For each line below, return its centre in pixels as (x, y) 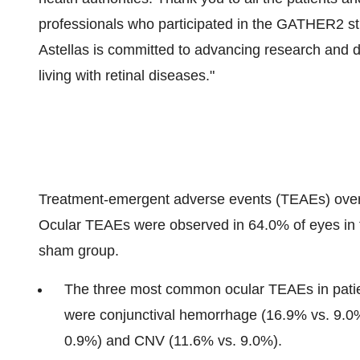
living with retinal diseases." (127, 76)
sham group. (79, 251)
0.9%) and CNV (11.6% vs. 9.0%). (173, 341)
